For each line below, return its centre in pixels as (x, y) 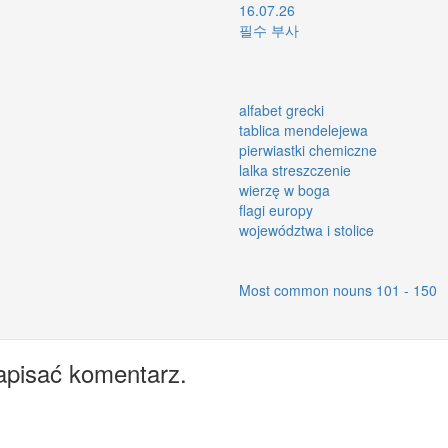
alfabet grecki (281, 109)
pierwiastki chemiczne (308, 149)
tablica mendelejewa (303, 129)
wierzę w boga (284, 189)
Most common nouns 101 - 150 (338, 289)
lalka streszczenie (295, 169)
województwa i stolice (306, 229)
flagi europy (276, 209)
